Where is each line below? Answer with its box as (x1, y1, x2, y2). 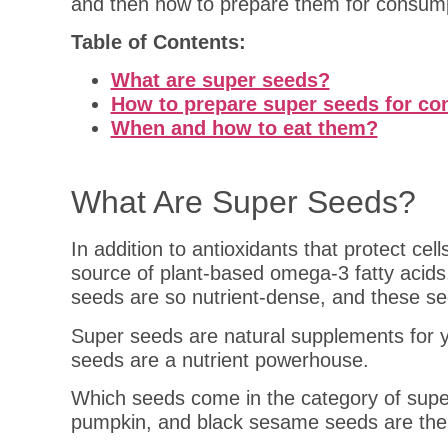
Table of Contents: (70, 30, 246, 53)
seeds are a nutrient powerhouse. (70, 348, 369, 371)
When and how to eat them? (110, 117, 378, 140)
